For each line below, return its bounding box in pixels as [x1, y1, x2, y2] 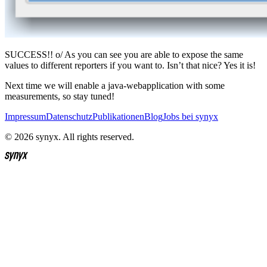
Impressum [5, 111, 46, 122]
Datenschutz [46, 111, 92, 122]
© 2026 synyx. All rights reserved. [5, 132, 134, 142]
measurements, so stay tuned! [5, 91, 114, 102]
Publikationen [92, 111, 144, 122]
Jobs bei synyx [163, 111, 218, 122]
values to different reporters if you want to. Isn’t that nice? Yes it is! [5, 60, 256, 71]
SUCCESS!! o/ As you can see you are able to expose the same [5, 49, 243, 60]
